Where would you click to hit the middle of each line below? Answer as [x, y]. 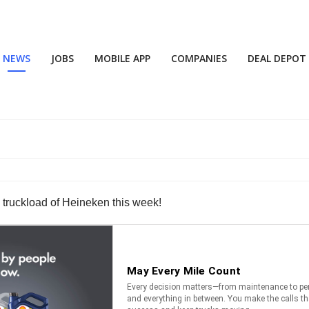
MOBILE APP [122, 58]
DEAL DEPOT [277, 58]
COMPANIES [199, 58]
